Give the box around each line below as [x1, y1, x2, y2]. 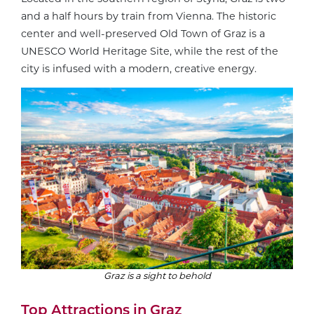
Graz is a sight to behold [103, 269, 211, 281]
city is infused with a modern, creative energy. [21, 62, 257, 75]
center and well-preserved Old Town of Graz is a [21, 27, 265, 40]
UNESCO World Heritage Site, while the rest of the [21, 44, 278, 57]
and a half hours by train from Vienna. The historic [21, 9, 276, 22]
